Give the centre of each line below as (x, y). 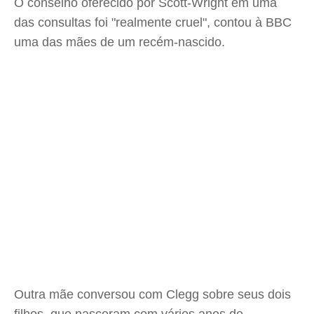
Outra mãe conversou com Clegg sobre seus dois (152, 294)
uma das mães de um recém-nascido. (120, 42)
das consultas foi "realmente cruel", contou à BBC (153, 22)
